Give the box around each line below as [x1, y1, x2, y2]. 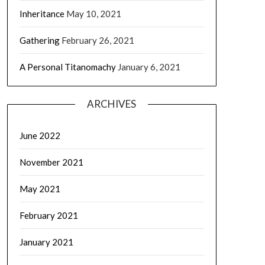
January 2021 [19, 237, 73, 247]
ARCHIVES [87, 98, 137, 110]
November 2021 [19, 157, 83, 167]
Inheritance [19, 8, 64, 19]
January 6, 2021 [117, 62, 180, 72]
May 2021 [19, 183, 60, 194]
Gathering [19, 35, 60, 46]
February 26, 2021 [61, 35, 134, 46]
